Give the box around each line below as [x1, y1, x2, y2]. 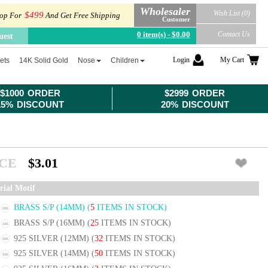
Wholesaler [139, 5, 190, 17]
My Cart [220, 56, 244, 64]
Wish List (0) [213, 8, 250, 17]
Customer [162, 15, 190, 23]
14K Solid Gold [19, 56, 69, 65]
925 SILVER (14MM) [14, 249, 92, 258]
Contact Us [217, 29, 250, 38]
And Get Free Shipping [43, 11, 120, 20]
